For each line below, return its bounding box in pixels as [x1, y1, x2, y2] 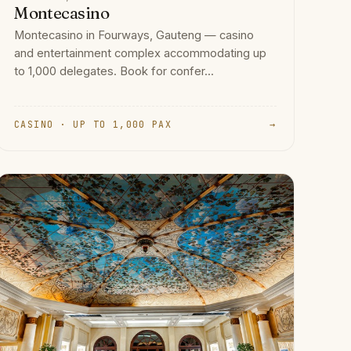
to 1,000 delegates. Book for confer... [14, 63, 215, 78]
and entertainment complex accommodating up [14, 45, 267, 60]
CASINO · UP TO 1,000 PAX [14, 118, 172, 130]
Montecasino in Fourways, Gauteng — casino [14, 27, 255, 42]
